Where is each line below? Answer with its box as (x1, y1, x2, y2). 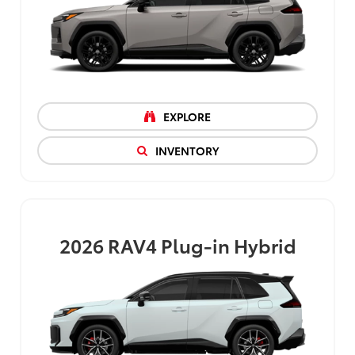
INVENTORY (152, 143, 219, 159)
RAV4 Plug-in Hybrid (107, 231, 296, 259)
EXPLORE (161, 109, 211, 125)
